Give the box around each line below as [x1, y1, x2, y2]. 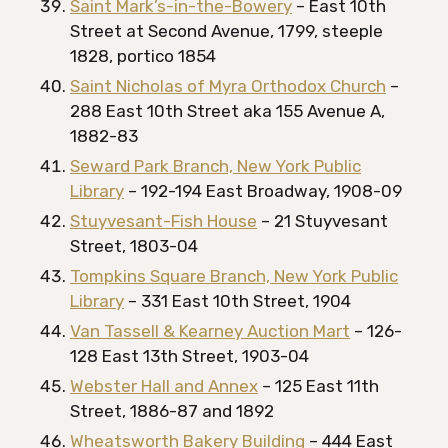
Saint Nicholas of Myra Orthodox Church [70, 76, 386, 96]
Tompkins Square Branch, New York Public [70, 266, 398, 286]
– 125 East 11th [258, 376, 379, 396]
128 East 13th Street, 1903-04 [70, 346, 309, 366]
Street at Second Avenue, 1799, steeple [70, 21, 383, 41]
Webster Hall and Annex [70, 376, 258, 396]
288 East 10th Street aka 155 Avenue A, [70, 101, 385, 121]
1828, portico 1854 [70, 46, 216, 66]
